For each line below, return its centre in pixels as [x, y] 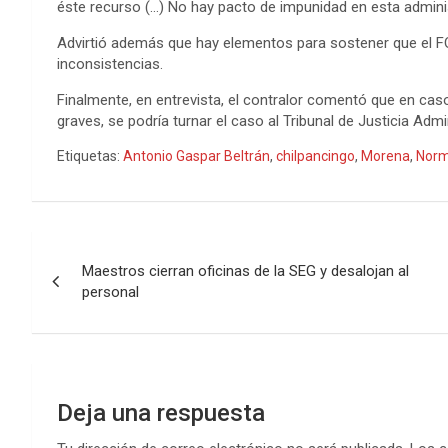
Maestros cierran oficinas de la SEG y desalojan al [245, 270]
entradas [93, 331]
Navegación [115, 249]
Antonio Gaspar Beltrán [196, 155]
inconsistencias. [110, 63]
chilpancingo [315, 155]
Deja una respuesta [161, 412]
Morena [385, 155]
